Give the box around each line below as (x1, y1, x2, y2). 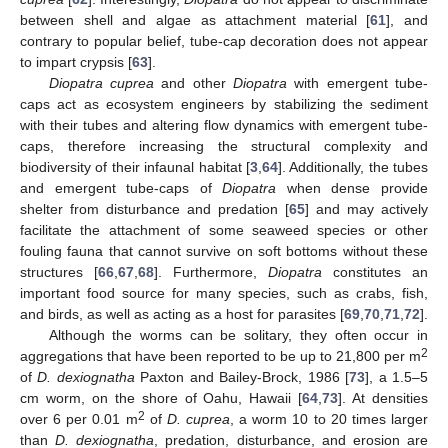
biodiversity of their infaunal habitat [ (20, 159, 250, 176)
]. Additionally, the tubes (277, 159, 428, 176)
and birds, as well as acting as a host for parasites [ (20, 306, 344, 323)
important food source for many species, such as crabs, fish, (20, 285, 428, 302)
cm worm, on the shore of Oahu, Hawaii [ (20, 390, 303, 407)
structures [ (20, 264, 98, 281)
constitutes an (322, 264, 428, 281)
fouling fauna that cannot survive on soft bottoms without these (20, 243, 428, 260)
